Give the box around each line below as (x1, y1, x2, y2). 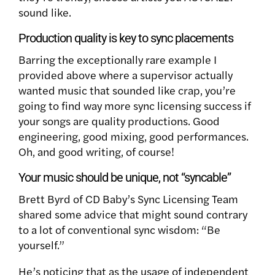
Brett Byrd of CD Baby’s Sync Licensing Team (18, 190, 238, 206)
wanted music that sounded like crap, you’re (18, 82, 236, 98)
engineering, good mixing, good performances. (18, 128, 249, 144)
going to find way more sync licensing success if (18, 97, 251, 113)
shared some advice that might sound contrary (18, 206, 247, 222)
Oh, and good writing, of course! (18, 143, 174, 159)
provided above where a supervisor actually (18, 66, 233, 82)
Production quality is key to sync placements (18, 30, 233, 45)
